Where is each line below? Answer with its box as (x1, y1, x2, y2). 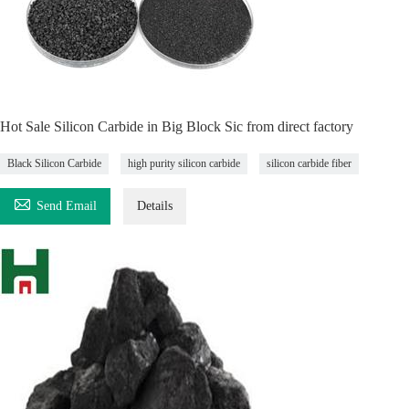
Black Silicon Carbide (7, 157, 101, 170)
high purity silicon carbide (128, 157, 240, 170)
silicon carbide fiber (267, 157, 351, 170)
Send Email (37, 199, 97, 213)
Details (137, 199, 173, 213)
